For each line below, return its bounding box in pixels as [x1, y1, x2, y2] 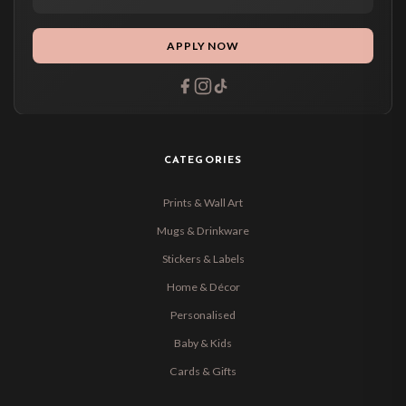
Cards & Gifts [169, 363, 237, 378]
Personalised [170, 307, 236, 322]
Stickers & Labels [161, 251, 245, 266]
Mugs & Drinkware [157, 223, 249, 237]
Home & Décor [166, 279, 240, 294]
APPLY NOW [166, 39, 240, 53]
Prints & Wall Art [163, 195, 243, 209]
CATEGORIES [163, 156, 243, 166]
